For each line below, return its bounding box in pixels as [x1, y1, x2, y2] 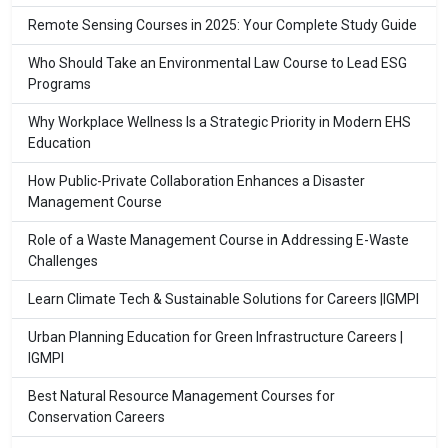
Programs [28, 76, 91, 93]
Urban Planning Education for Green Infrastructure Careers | [28, 329, 403, 346]
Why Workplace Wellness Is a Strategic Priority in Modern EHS [28, 114, 411, 131]
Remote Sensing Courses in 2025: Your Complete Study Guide [28, 17, 417, 34]
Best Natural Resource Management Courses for [28, 388, 335, 405]
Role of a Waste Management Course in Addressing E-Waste [28, 232, 409, 249]
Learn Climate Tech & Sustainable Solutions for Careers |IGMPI [28, 291, 419, 308]
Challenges [28, 253, 98, 270]
